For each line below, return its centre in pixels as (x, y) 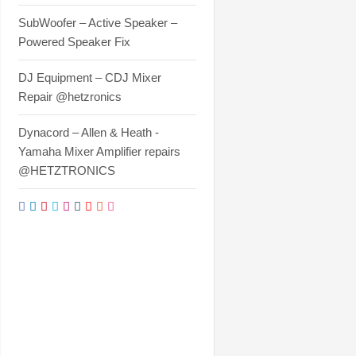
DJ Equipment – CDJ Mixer (89, 77)
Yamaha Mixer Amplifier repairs (99, 151)
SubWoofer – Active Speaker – (97, 23)
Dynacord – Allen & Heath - (88, 132)
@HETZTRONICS (66, 170)
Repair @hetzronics (70, 97)
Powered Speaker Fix (74, 42)
